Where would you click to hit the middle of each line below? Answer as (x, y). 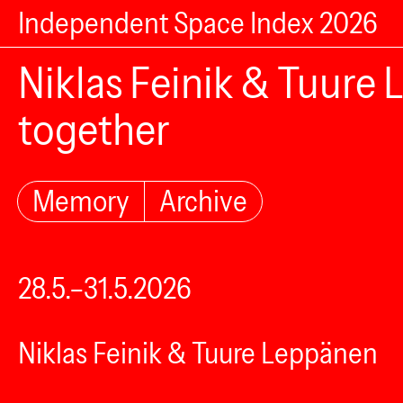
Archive (203, 201)
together (94, 129)
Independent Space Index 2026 (198, 23)
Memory (81, 201)
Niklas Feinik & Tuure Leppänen (198, 353)
